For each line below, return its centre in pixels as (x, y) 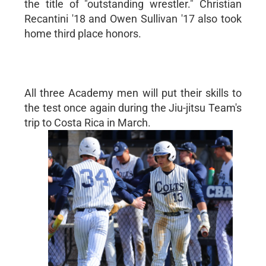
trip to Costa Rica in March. (87, 122)
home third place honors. (83, 33)
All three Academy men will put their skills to (133, 93)
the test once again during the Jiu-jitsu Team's (133, 107)
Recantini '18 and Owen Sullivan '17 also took (133, 18)
